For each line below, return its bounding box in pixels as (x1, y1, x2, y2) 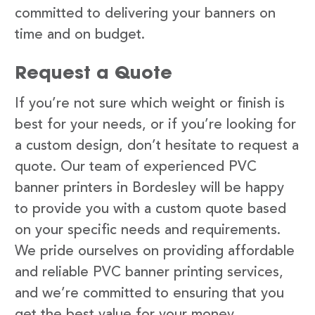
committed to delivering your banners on (15, 6, 276, 21)
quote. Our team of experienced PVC (15, 160, 257, 174)
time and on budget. (15, 27, 145, 42)
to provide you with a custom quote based (15, 202, 286, 217)
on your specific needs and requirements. (15, 223, 281, 238)
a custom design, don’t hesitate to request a (15, 139, 299, 153)
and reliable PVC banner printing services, (15, 265, 283, 280)
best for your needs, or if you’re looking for (15, 117, 296, 132)
